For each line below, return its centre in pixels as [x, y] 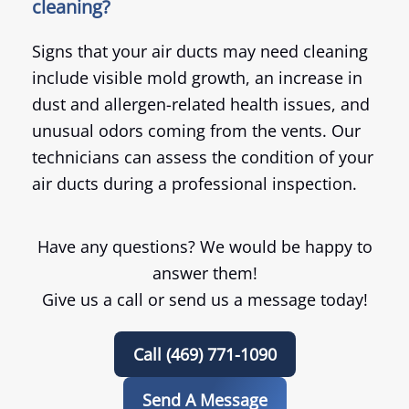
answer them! [204, 273]
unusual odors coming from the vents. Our [196, 131]
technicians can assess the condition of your [203, 157]
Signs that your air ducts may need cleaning [200, 52]
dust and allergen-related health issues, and [201, 105]
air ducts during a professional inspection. [194, 184]
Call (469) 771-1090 [204, 355]
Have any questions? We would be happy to [204, 247]
